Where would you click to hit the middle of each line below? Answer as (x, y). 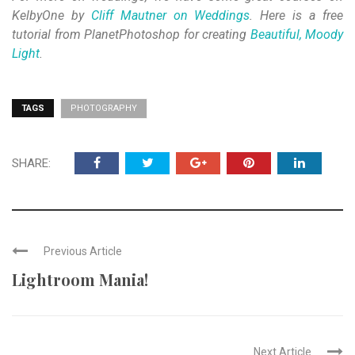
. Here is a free (297, 16)
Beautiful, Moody (296, 35)
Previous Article (83, 252)
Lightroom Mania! (80, 280)
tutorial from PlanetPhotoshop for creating (131, 35)
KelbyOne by (52, 16)
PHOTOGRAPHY (104, 109)
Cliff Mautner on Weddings (170, 16)
